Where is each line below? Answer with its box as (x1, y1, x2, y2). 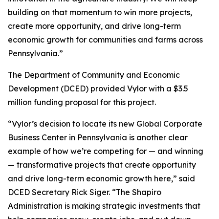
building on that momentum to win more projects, (8, 7, 192, 17)
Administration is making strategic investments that (8, 201, 200, 211)
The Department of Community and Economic (8, 70, 180, 80)
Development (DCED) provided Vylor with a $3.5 (8, 84, 188, 93)
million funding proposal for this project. (8, 97, 156, 107)
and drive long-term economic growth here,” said (8, 174, 195, 183)
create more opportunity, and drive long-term (8, 21, 181, 31)
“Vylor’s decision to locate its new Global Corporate (8, 119, 202, 129)
